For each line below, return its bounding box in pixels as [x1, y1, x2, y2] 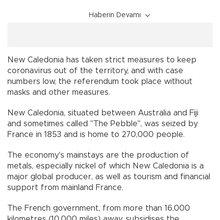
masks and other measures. [7, 88, 122, 96]
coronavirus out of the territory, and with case [7, 66, 183, 75]
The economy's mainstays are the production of [7, 151, 189, 159]
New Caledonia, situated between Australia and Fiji [7, 109, 198, 117]
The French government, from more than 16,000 [7, 204, 190, 212]
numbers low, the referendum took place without [7, 77, 192, 85]
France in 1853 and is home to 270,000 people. [7, 130, 185, 138]
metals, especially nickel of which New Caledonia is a [7, 162, 204, 170]
